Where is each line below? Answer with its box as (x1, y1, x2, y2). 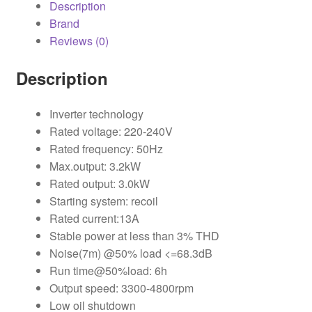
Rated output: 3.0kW (49, 175, 150, 192)
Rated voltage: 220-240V (49, 123, 173, 140)
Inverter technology (49, 106, 143, 123)
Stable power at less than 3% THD (49, 228, 219, 244)
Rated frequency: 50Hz (49, 141, 163, 157)
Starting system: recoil (49, 193, 158, 210)
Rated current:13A (49, 210, 139, 227)
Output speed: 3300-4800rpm (49, 280, 194, 297)
